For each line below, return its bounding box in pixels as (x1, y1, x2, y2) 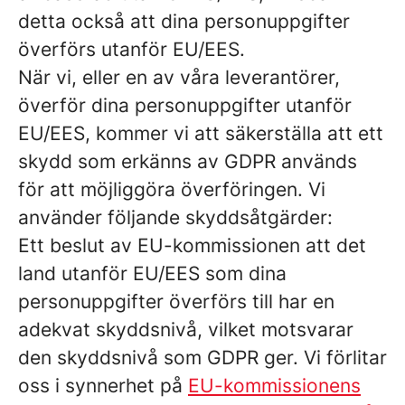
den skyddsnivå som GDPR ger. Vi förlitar (18, 346, 387, 369)
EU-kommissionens (188, 374, 361, 397)
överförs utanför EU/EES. (18, 38, 245, 61)
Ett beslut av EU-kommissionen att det (18, 234, 366, 257)
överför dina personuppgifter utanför (18, 94, 352, 117)
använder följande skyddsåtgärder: (18, 206, 333, 229)
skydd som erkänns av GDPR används (18, 150, 357, 173)
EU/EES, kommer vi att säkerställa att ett (18, 122, 383, 145)
